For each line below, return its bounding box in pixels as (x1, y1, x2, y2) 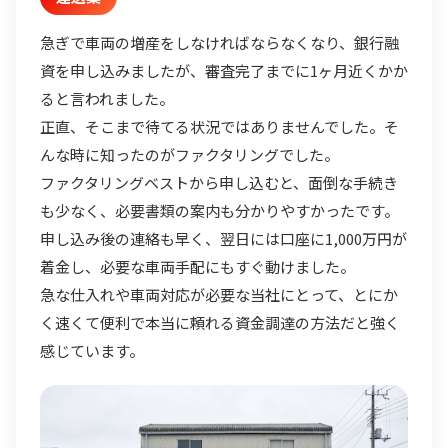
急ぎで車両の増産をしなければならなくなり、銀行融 (40, 32, 399, 54)
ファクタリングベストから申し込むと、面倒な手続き (40, 172, 398, 194)
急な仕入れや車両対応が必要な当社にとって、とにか (40, 284, 398, 306)
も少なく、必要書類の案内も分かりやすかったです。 (40, 200, 399, 222)
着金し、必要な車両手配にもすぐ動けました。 (40, 256, 355, 278)
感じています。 (40, 340, 144, 362)
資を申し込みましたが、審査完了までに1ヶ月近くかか (40, 60, 408, 82)
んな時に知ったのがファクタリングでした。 (40, 144, 339, 166)
